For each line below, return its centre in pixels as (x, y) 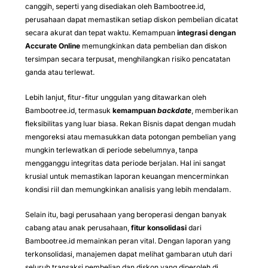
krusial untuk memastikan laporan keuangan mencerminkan (127, 176)
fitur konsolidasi (159, 227)
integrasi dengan (206, 32)
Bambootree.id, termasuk (69, 110)
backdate (174, 110)
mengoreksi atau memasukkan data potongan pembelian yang (130, 136)
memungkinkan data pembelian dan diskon (153, 45)
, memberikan (215, 110)
